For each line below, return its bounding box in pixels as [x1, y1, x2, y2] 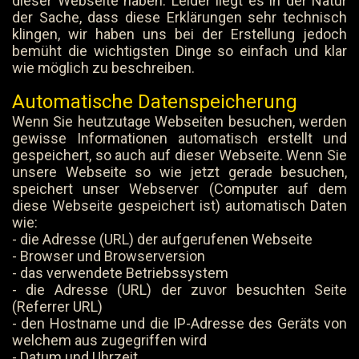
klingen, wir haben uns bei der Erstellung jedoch [12, 26, 347, 42]
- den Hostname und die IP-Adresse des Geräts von [12, 315, 347, 332]
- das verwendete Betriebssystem [12, 264, 228, 281]
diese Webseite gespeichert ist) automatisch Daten [12, 197, 347, 214]
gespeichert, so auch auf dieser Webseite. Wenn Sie [12, 147, 347, 163]
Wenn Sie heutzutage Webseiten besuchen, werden [12, 113, 347, 130]
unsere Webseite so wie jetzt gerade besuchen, [12, 163, 347, 180]
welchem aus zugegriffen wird [12, 332, 207, 349]
